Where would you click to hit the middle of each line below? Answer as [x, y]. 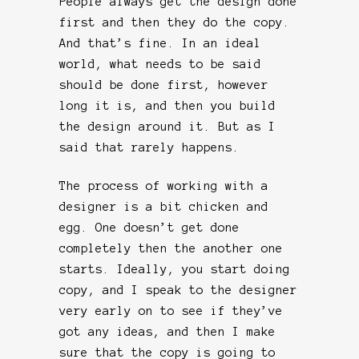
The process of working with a [164, 186]
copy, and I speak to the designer [178, 290]
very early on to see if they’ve [171, 311]
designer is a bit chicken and [164, 206]
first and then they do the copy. [175, 22]
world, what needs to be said [160, 64]
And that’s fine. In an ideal [160, 43]
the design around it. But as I [167, 126]
